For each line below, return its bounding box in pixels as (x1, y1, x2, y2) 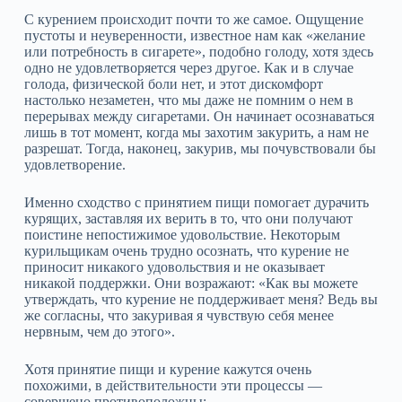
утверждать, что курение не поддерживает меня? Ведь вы (23, 292, 378, 307)
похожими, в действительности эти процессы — (23, 378, 322, 393)
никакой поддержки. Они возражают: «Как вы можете (23, 275, 358, 291)
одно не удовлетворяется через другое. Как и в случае (23, 60, 354, 75)
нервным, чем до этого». (23, 324, 175, 339)
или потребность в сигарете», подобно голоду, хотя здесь (23, 44, 373, 59)
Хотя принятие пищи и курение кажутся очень (23, 362, 311, 377)
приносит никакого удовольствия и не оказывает (23, 259, 325, 275)
